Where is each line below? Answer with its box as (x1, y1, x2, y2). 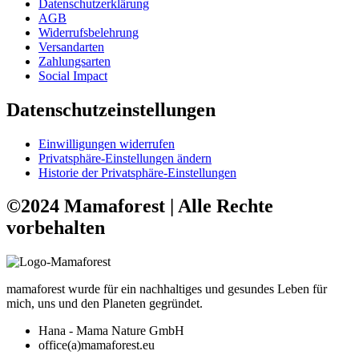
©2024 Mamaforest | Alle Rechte (6, 196, 273, 217)
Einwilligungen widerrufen (38, 136, 175, 151)
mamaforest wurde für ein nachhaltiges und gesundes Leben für (6, 282, 327, 296)
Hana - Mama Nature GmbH (38, 324, 184, 338)
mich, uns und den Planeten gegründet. (6, 296, 203, 311)
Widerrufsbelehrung (38, 25, 139, 39)
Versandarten (38, 39, 104, 54)
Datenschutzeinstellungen (6, 99, 216, 120)
